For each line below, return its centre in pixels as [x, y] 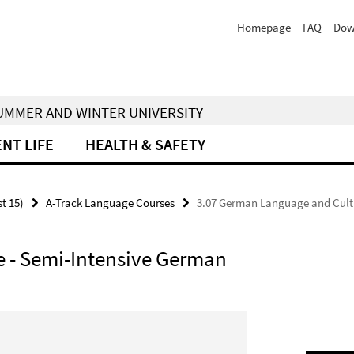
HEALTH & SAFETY [145, 144]
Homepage [264, 27]
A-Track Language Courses [110, 203]
